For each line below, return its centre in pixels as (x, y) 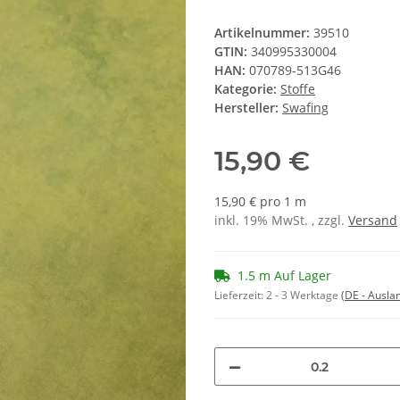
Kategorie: (247, 89)
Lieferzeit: (240, 296)
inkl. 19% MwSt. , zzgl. (281, 221)
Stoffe (298, 89)
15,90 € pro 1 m (260, 202)
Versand (373, 221)
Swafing (305, 108)
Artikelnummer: (264, 33)
